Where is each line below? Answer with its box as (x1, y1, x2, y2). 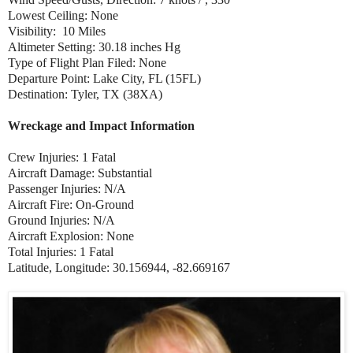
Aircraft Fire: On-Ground (8, 197, 134, 211)
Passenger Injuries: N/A (8, 181, 126, 195)
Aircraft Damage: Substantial (8, 165, 152, 180)
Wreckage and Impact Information (8, 118, 195, 132)
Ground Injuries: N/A (8, 213, 115, 227)
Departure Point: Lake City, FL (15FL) (8, 71, 201, 85)
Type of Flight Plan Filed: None (8, 55, 166, 69)
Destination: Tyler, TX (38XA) (8, 87, 162, 101)
